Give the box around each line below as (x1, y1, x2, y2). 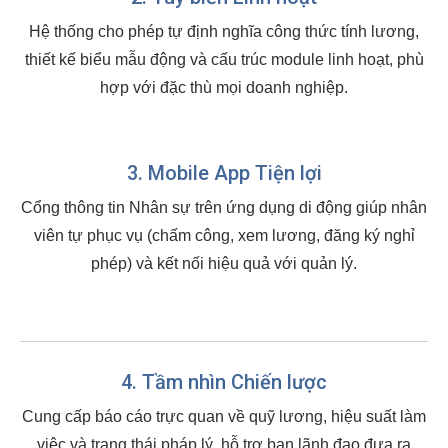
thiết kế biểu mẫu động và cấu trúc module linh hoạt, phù (24, 51, 424, 68)
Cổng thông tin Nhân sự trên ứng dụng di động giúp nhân (21, 199, 427, 216)
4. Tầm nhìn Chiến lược (121, 370, 327, 394)
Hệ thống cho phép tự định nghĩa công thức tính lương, (29, 23, 419, 40)
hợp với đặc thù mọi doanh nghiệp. (100, 79, 348, 96)
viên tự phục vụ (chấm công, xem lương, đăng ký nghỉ (33, 227, 415, 244)
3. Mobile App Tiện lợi (126, 161, 322, 185)
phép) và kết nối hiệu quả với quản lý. (91, 255, 357, 272)
